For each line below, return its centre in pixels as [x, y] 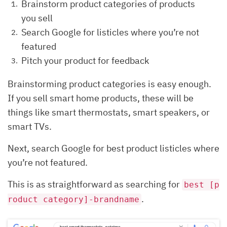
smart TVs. [31, 126]
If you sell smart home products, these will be [101, 98]
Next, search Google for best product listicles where [113, 148]
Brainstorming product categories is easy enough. [109, 84]
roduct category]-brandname [73, 199]
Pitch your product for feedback [85, 61]
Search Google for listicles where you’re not [110, 32]
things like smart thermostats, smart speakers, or [109, 112]
